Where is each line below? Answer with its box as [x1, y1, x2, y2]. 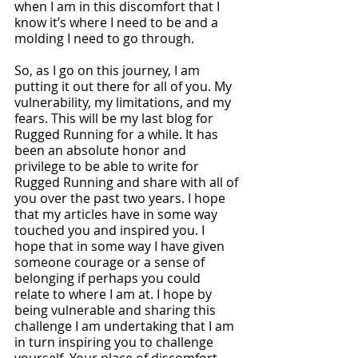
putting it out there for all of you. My [14, 78, 235, 95]
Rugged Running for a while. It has [14, 125, 221, 143]
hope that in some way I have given [14, 237, 228, 255]
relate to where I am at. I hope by [14, 285, 215, 303]
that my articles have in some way [14, 205, 221, 223]
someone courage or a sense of [14, 253, 208, 271]
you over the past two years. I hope [14, 189, 229, 207]
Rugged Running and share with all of [14, 173, 241, 191]
